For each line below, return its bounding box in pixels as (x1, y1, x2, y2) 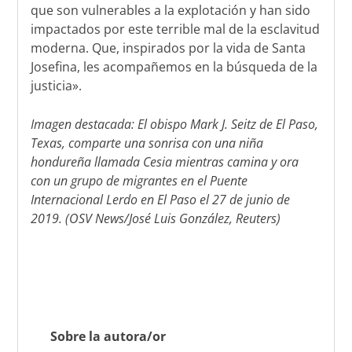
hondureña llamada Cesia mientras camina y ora (31, 153, 299, 171)
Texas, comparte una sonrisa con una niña (31, 134, 264, 152)
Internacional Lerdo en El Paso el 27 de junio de (31, 191, 291, 209)
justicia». (31, 76, 82, 94)
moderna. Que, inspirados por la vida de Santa (31, 38, 306, 57)
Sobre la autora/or (49, 328, 166, 346)
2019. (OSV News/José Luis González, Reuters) (31, 210, 281, 228)
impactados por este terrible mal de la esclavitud (31, 20, 321, 38)
